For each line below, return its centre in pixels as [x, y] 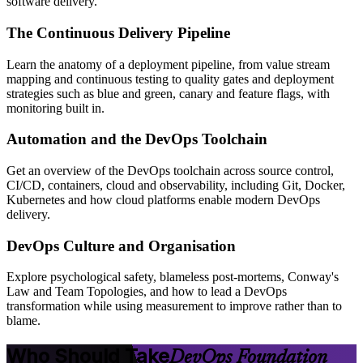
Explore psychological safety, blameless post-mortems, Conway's [173, 277]
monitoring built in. [56, 108]
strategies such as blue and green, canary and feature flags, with [168, 93]
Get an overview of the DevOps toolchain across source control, [170, 171]
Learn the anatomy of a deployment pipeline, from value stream [168, 64]
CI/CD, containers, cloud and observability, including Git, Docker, [176, 186]
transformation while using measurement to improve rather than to [174, 306]
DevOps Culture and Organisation [121, 246]
